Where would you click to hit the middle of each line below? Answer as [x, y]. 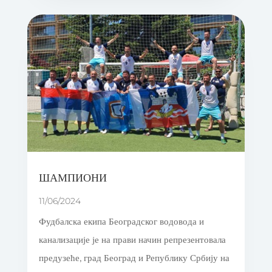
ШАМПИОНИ [73, 178]
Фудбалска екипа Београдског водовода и [121, 222]
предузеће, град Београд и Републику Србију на [134, 258]
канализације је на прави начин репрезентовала [132, 240]
